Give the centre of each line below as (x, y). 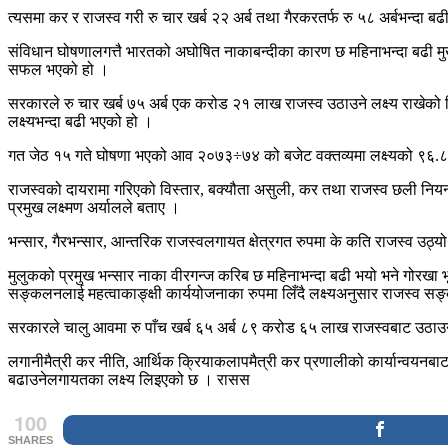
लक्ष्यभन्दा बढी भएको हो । (80, 121)
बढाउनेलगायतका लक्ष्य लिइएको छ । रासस (129, 379)
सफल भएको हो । (58, 69)
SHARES (30, 439)
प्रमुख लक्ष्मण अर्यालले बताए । (94, 207)
